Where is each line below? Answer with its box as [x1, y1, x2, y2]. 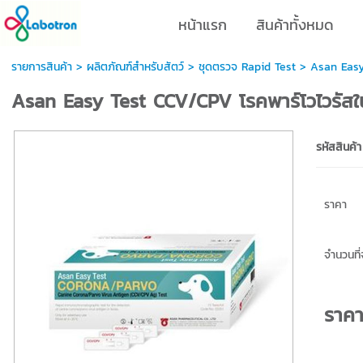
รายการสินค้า [11, 58, 72, 75]
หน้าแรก [177, 14, 227, 36]
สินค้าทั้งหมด [255, 14, 334, 36]
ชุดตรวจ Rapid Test [198, 58, 296, 75]
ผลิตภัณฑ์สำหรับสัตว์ [86, 58, 184, 75]
